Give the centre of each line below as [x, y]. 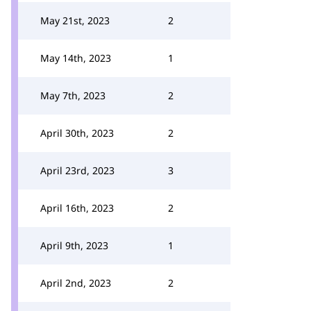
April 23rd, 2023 [77, 170]
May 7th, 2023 [73, 95]
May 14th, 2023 [76, 58]
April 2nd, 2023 [76, 283]
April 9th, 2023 [74, 245]
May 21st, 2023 [75, 20]
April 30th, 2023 [77, 133]
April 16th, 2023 [77, 208]
